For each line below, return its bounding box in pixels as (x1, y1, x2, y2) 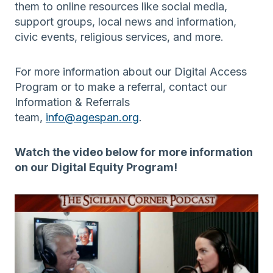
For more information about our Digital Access (15, 65, 247, 79)
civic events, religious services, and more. (15, 30, 224, 44)
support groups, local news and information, (15, 15, 236, 29)
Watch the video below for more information (15, 146, 253, 159)
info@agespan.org (46, 111, 139, 124)
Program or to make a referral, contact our (15, 80, 227, 94)
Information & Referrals (15, 96, 130, 109)
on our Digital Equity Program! (15, 161, 180, 174)
